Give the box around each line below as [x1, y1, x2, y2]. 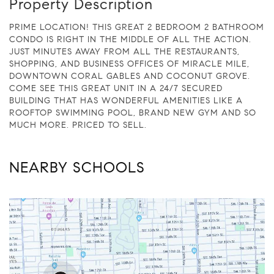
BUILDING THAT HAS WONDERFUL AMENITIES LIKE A [9, 95, 243, 106]
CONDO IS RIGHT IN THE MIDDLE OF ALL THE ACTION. [9, 34, 251, 45]
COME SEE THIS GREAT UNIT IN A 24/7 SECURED [9, 83, 223, 94]
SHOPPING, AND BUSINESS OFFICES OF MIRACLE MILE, [9, 58, 250, 69]
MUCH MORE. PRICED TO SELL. [9, 119, 147, 130]
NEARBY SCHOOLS [9, 158, 145, 177]
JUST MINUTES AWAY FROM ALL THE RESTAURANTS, [9, 46, 240, 57]
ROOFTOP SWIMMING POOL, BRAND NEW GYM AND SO [9, 107, 256, 118]
